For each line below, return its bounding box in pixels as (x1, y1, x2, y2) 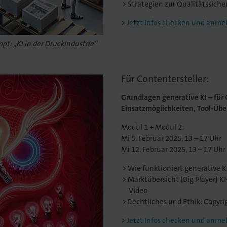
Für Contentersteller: (121, 72, 209, 86)
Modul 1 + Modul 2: (121, 122, 184, 133)
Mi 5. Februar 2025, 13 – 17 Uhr (121, 133, 221, 144)
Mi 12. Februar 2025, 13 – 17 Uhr (121, 144, 225, 155)
